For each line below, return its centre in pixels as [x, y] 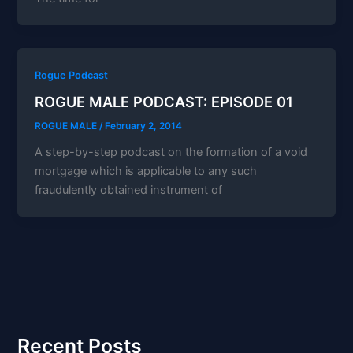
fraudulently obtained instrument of [129, 190]
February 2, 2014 [144, 126]
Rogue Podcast [72, 75]
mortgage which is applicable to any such [146, 171]
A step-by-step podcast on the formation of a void [171, 152]
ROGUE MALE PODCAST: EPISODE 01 [164, 102]
